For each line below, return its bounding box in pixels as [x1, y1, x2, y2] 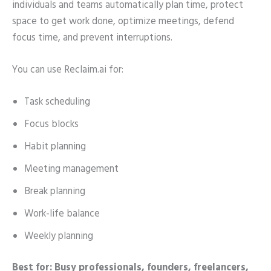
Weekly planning [24, 229, 93, 245]
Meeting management [24, 162, 119, 178]
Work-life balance [24, 206, 100, 223]
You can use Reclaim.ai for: [12, 62, 123, 78]
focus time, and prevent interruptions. [12, 30, 172, 46]
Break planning [24, 184, 85, 200]
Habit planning [24, 139, 86, 155]
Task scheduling [24, 94, 90, 111]
